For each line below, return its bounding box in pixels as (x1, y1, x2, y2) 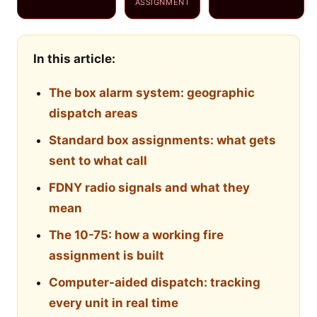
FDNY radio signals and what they (49, 180, 250, 195)
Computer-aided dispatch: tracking (49, 275, 260, 290)
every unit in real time (49, 296, 178, 311)
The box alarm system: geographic (49, 86, 255, 100)
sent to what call (49, 154, 147, 168)
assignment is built (49, 248, 164, 263)
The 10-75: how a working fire (49, 228, 224, 243)
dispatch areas (49, 106, 138, 121)
